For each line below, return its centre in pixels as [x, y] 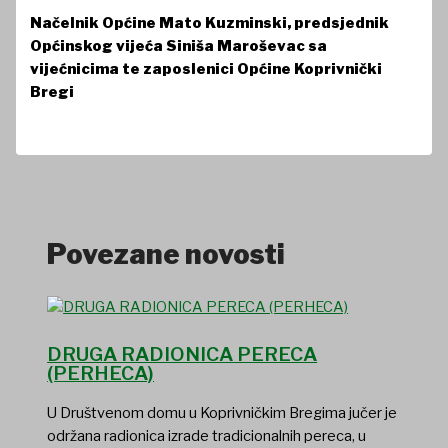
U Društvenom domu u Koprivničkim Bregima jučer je [222, 412]
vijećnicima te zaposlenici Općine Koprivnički [206, 68]
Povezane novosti [166, 254]
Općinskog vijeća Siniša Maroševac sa [179, 45]
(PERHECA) [101, 373]
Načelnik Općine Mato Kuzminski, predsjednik [210, 22]
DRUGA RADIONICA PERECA [182, 354]
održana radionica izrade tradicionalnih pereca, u [207, 435]
